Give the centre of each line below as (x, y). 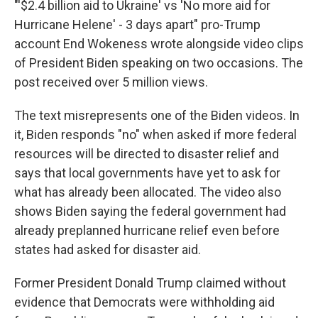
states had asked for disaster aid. (108, 250)
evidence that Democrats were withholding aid (144, 302)
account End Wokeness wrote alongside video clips (159, 44)
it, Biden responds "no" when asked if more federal (155, 135)
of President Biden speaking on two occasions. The (159, 63)
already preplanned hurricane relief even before (147, 230)
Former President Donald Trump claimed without (150, 283)
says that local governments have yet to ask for (147, 173)
